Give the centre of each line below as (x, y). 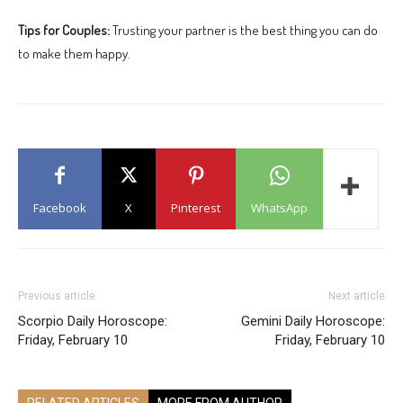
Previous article (57, 296)
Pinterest (196, 207)
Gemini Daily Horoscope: (313, 321)
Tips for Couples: (64, 30)
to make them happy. (74, 53)
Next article (357, 296)
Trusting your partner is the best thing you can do (244, 30)
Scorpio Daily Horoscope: (93, 321)
